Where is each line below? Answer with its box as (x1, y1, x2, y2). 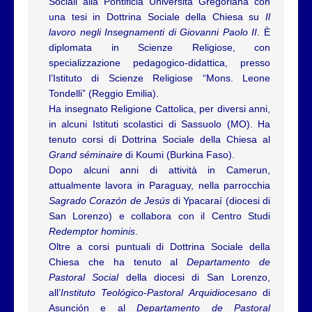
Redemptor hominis (49, 226, 135, 237)
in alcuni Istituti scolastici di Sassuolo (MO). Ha (49, 118, 270, 130)
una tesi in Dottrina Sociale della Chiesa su (49, 11, 265, 23)
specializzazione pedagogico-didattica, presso (49, 57, 270, 69)
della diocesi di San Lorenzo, (118, 272, 271, 283)
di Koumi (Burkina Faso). (123, 149, 235, 161)
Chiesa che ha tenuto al (49, 256, 187, 268)
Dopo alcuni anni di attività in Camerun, (49, 164, 270, 176)
